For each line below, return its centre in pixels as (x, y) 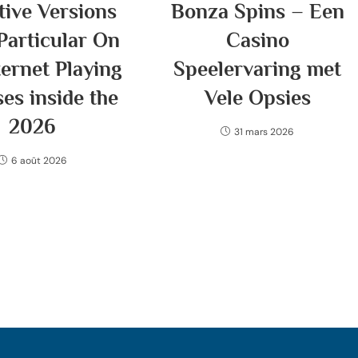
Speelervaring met (258, 69)
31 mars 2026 (265, 132)
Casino (257, 40)
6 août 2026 (39, 161)
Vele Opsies (257, 98)
